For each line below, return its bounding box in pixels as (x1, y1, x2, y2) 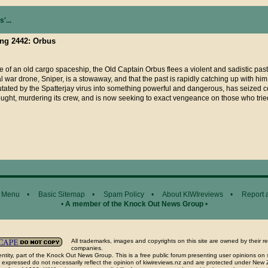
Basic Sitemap (38, 190, 85, 199)
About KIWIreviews (162, 190, 223, 199)
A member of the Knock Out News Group (65, 200, 203, 208)
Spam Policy (103, 190, 144, 199)
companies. (71, 245, 103, 251)
